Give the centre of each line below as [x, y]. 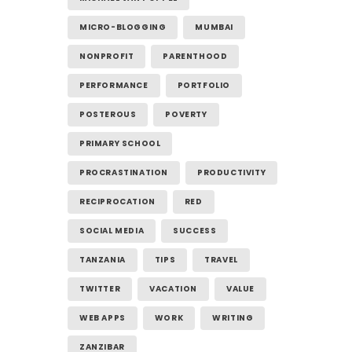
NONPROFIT [107, 56]
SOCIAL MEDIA [112, 231]
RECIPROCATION [117, 202]
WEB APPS [103, 318]
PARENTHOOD [195, 56]
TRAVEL [221, 260]
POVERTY [186, 114]
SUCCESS [195, 231]
